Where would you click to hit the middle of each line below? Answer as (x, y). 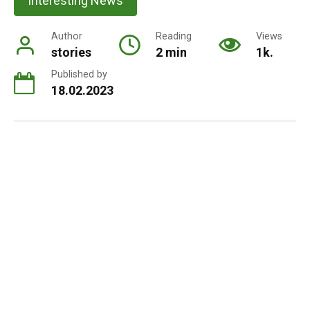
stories (71, 52)
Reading (174, 36)
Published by (79, 74)
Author (67, 36)
